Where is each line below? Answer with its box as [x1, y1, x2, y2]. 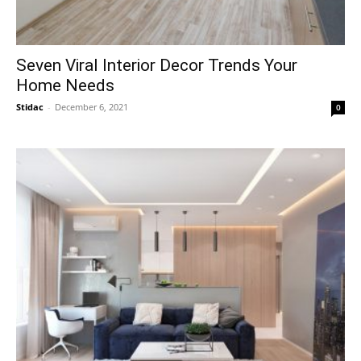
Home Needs [16, 75, 114, 95]
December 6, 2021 [55, 100, 128, 113]
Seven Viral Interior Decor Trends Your [16, 55, 297, 75]
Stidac [16, 100, 44, 113]
